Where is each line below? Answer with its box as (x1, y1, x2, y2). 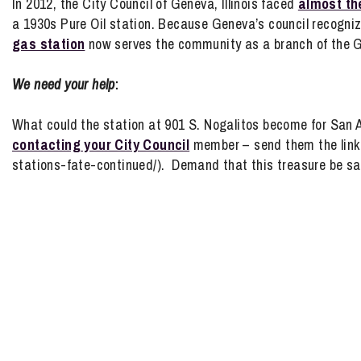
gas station (12, 34, 85, 54)
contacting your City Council (12, 135, 190, 155)
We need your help (12, 74, 115, 94)
